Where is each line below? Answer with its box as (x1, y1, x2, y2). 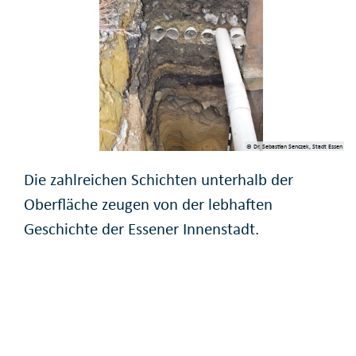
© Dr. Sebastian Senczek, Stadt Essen (246, 141, 342, 150)
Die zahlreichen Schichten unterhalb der (24, 168, 293, 190)
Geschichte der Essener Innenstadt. (24, 218, 259, 239)
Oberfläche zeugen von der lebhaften (24, 193, 273, 215)
